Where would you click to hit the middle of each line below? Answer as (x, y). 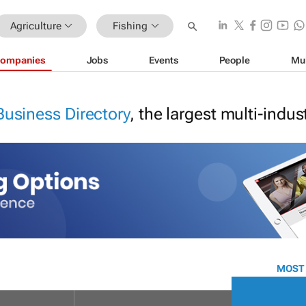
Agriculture (36, 26)
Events (164, 60)
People (234, 60)
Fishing (130, 26)
